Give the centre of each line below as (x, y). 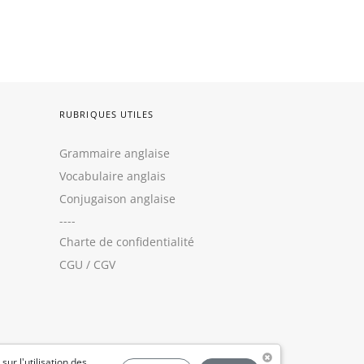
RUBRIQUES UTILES (107, 114)
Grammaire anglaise (115, 153)
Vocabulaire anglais (113, 176)
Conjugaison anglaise (117, 199)
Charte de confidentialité (127, 242)
